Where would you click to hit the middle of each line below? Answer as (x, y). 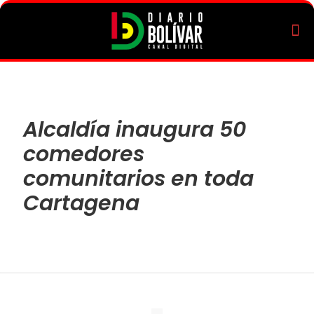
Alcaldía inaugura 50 (135, 130)
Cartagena (81, 203)
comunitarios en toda (138, 179)
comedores (84, 154)
